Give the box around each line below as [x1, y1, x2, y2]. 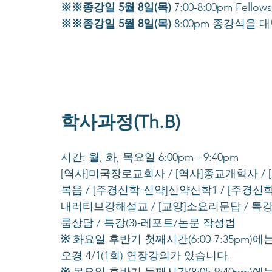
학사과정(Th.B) [61, 111, 180, 134]
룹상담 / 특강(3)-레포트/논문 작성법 [61, 216, 236, 230]
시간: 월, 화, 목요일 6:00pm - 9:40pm [61, 151, 239, 165]
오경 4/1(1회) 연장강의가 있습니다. [61, 249, 231, 263]
